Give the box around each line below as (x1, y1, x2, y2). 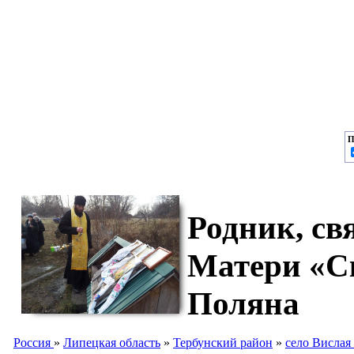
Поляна (187, 285, 299, 322)
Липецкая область (63, 335, 160, 349)
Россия (13, 335, 54, 349)
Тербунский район (173, 335, 273, 349)
